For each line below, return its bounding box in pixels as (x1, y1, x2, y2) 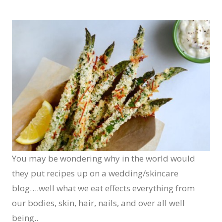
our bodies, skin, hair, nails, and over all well (12, 197, 185, 209)
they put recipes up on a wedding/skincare (12, 167, 178, 179)
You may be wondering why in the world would (12, 153, 195, 165)
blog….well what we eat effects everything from (12, 182, 195, 194)
